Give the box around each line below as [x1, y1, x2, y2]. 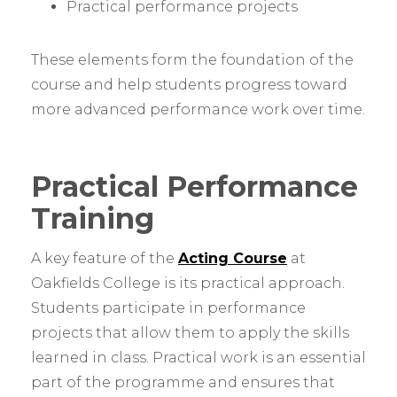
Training [31, 201, 154, 237]
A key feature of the [31, 250, 178, 268]
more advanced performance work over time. [31, 101, 365, 119]
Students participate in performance [31, 300, 306, 317]
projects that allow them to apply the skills [31, 324, 349, 342]
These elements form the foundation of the [31, 51, 354, 69]
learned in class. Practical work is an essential [31, 349, 366, 367]
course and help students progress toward [31, 76, 347, 94]
